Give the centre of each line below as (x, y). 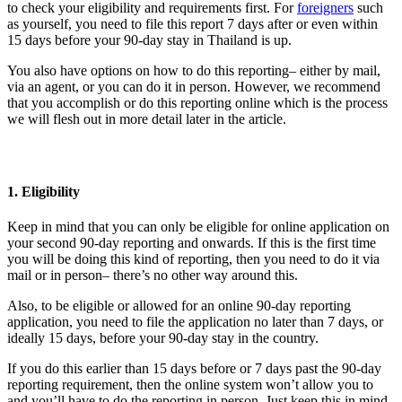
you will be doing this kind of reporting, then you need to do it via (193, 258)
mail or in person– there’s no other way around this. (153, 275)
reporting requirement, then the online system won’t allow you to (190, 384)
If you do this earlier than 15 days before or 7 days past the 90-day (194, 368)
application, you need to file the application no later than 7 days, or (195, 321)
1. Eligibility (44, 191)
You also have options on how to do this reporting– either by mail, (194, 71)
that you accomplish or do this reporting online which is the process (197, 103)
